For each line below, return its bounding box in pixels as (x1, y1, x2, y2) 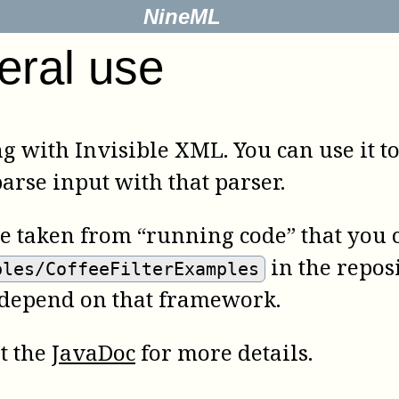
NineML (143, 4, 221, 28)
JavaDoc (52, 338, 135, 368)
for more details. (135, 338, 313, 368)
